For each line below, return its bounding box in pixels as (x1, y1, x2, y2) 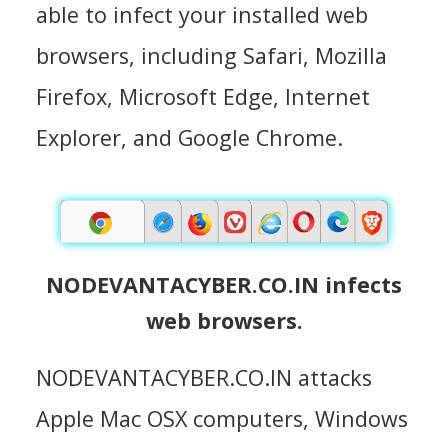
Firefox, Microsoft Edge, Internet (36, 81, 370, 111)
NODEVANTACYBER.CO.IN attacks (36, 362, 372, 392)
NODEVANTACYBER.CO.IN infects (46, 269, 402, 299)
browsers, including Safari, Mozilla (36, 40, 387, 70)
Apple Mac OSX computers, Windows (36, 403, 408, 433)
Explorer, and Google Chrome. (36, 122, 343, 152)
